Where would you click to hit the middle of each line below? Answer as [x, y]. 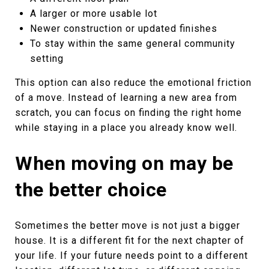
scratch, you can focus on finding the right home [128, 112]
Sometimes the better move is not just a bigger [128, 225]
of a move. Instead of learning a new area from [126, 97]
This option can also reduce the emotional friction [133, 82]
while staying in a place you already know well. [126, 127]
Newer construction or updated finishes [123, 28]
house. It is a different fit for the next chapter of [130, 240]
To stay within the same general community [132, 43]
